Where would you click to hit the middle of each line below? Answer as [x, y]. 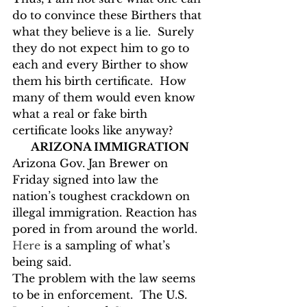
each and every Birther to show [102, 64]
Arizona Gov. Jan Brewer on [92, 163]
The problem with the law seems [106, 278]
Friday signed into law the [87, 180]
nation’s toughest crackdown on [103, 196]
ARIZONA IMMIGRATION [110, 147]
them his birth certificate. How [101, 81]
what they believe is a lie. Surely [105, 32]
